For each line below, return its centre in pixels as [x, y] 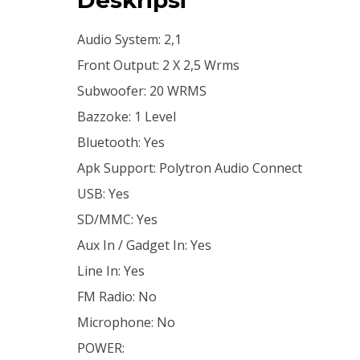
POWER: [101, 348]
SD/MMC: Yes [117, 219]
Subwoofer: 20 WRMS [142, 90]
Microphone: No [126, 322]
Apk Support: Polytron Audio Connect [190, 168]
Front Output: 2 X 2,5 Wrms [158, 65]
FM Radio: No [117, 296]
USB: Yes [103, 193]
